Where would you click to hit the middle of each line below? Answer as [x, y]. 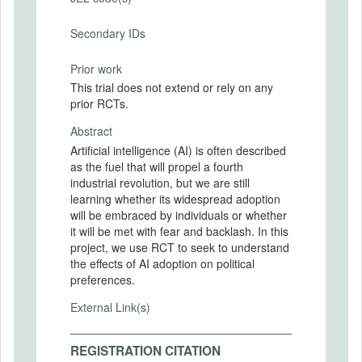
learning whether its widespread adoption [175, 198]
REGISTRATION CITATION [145, 351]
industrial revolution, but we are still [160, 182]
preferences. [103, 279]
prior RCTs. [99, 103]
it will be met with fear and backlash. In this [179, 231]
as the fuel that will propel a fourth [157, 166]
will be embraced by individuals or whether [179, 215]
